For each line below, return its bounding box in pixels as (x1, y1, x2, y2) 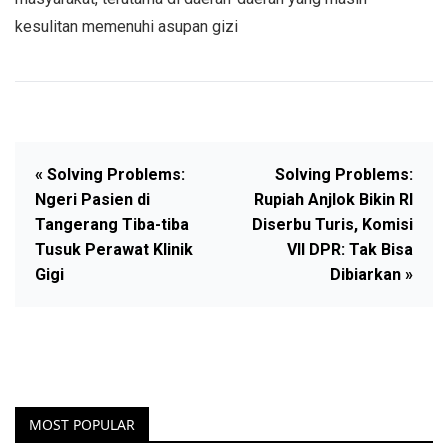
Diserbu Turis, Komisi (252, 214, 413, 234)
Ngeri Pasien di (35, 189, 150, 209)
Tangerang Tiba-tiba (35, 214, 189, 234)
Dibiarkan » (330, 264, 413, 284)
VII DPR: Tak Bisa (287, 239, 413, 259)
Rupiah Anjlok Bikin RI (254, 189, 413, 209)
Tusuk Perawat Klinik (35, 239, 193, 259)
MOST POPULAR (29, 414, 135, 434)
